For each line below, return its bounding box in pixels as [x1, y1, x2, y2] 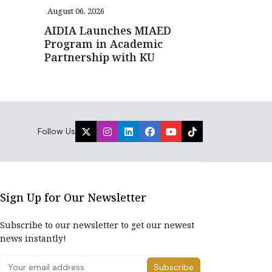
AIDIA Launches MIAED [44, 23, 171, 38]
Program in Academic [44, 36, 163, 51]
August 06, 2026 [47, 5, 104, 16]
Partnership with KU [44, 50, 155, 64]
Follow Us [38, 126, 75, 137]
